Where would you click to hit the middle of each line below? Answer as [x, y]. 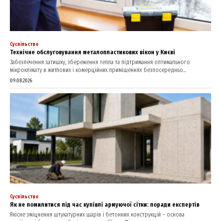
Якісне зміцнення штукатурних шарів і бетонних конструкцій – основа [97, 215]
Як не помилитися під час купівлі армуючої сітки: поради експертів [105, 205]
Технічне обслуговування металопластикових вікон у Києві [92, 52]
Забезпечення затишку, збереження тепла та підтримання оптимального [100, 62]
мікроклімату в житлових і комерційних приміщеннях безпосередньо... [98, 70]
